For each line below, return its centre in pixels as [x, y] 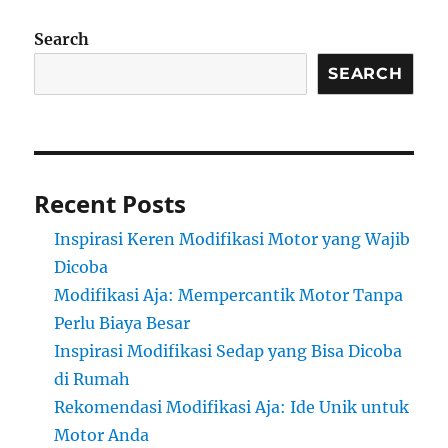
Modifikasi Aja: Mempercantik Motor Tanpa [229, 295]
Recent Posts [110, 204]
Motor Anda [102, 435]
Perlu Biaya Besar [122, 323]
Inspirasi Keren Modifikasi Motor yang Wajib [232, 239]
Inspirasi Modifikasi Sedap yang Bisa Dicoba [228, 351]
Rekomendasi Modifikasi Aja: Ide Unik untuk [232, 407]
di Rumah [92, 379]
